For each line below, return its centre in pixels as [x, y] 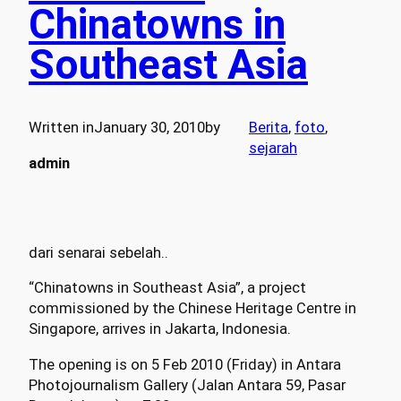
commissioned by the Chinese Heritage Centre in [192, 309]
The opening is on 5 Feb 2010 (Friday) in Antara [185, 364]
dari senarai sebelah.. [98, 252]
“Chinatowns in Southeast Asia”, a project [167, 288]
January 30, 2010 [149, 128]
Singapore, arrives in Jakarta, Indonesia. [160, 329]
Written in [61, 128]
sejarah [273, 149]
